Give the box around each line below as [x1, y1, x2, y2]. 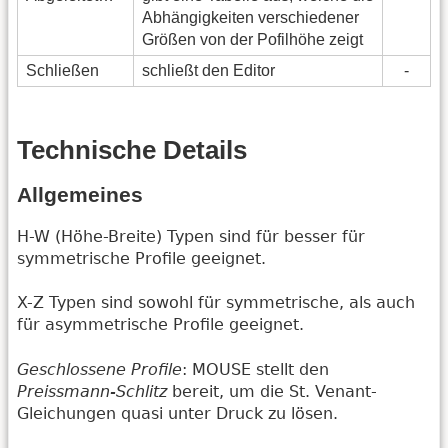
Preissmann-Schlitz [17, 381, 167, 401]
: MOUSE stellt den [182, 359, 329, 379]
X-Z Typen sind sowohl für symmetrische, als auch [17, 293, 415, 313]
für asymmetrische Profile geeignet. [17, 315, 304, 335]
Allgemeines [17, 183, 143, 207]
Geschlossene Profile [17, 359, 182, 379]
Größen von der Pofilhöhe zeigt [142, 31, 363, 49]
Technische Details [17, 134, 247, 165]
